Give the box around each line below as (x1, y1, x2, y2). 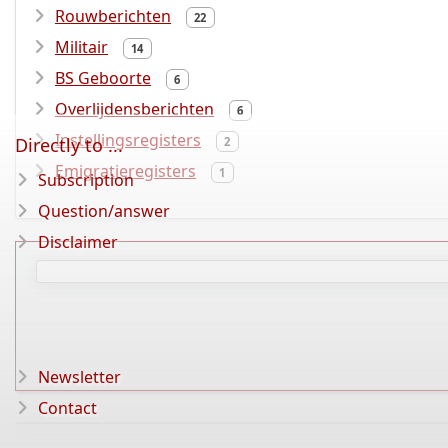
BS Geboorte (55, 67, 151, 89)
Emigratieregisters (55, 160, 196, 182)
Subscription (38, 169, 134, 191)
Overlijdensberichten (55, 98, 214, 120)
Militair (55, 36, 108, 58)
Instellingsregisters (55, 129, 201, 151)
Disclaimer (38, 231, 118, 253)
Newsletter (38, 366, 121, 388)
